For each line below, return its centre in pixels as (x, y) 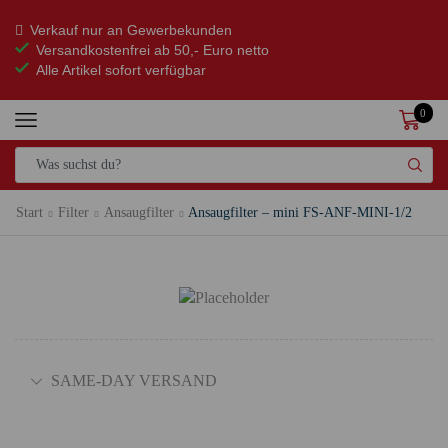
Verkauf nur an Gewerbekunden (131, 30)
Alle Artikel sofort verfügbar (121, 70)
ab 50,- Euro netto (209, 50)
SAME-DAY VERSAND (134, 381)
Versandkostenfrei (93, 50)
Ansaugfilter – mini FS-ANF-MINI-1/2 (300, 212)
